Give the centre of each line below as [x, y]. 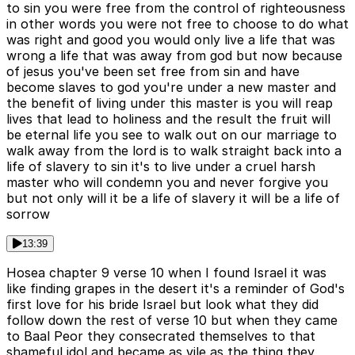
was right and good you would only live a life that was [171, 39]
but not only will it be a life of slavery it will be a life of [173, 198]
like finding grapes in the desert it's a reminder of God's [176, 288]
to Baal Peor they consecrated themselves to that [161, 336]
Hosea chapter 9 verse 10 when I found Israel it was [166, 272]
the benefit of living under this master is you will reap [170, 103]
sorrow [28, 214]
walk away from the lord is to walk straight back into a [174, 150]
